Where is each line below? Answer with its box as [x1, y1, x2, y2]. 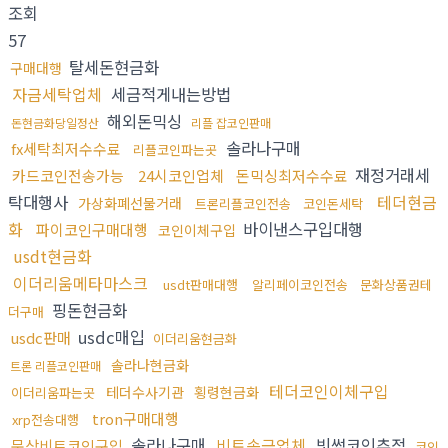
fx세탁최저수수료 [11, 138, 121, 160]
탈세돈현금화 [64, 55, 159, 80]
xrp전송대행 [12, 410, 79, 430]
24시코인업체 [138, 165, 224, 187]
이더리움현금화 [153, 329, 237, 349]
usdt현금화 [13, 244, 92, 269]
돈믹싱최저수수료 [236, 165, 348, 187]
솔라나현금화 [111, 355, 189, 376]
